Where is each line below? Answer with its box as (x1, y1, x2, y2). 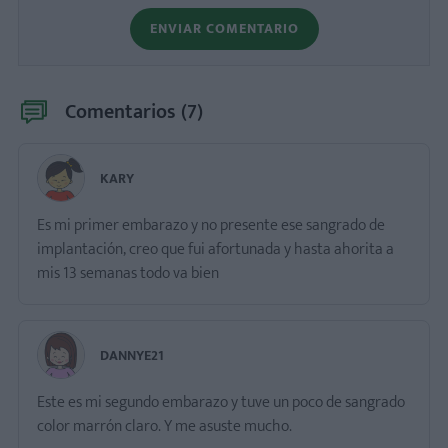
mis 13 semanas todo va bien (37, 260, 219, 288)
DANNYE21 (100, 344, 164, 368)
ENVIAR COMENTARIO (149, 17, 299, 41)
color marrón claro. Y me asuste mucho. (37, 413, 292, 441)
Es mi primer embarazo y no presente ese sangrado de (37, 212, 385, 240)
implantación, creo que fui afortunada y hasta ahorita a (37, 236, 394, 264)
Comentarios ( (65, 95, 187, 130)
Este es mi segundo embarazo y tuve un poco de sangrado (37, 389, 405, 417)
